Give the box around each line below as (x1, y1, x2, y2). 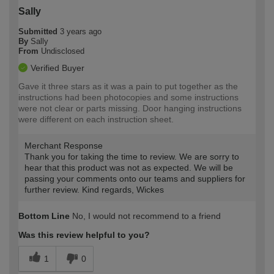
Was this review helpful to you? (18, 230, 150, 240)
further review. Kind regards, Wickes (24, 185, 164, 195)
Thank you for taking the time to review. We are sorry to (24, 152, 239, 162)
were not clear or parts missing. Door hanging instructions (18, 103, 242, 114)
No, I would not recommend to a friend (70, 211, 221, 221)
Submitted (18, 27, 60, 37)
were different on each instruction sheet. (18, 114, 174, 125)
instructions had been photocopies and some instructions (18, 92, 239, 103)
